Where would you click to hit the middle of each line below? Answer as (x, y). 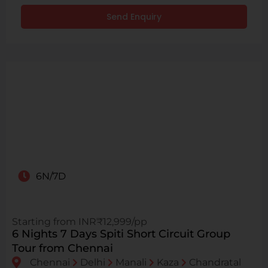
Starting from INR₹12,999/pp (80, 222)
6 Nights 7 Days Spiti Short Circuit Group (121, 234)
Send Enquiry (134, 17)
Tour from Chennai (63, 249)
